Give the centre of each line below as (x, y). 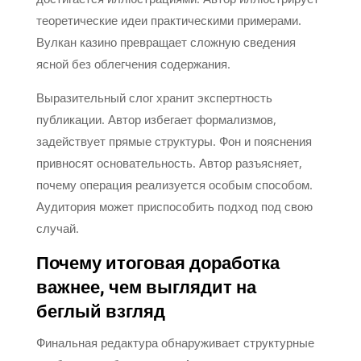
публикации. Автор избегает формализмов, (156, 119)
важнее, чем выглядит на (146, 287)
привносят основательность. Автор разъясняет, (169, 162)
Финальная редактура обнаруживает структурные (175, 342)
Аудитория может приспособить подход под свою (174, 206)
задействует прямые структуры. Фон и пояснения (174, 141)
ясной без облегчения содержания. (133, 63)
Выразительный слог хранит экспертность (154, 97)
